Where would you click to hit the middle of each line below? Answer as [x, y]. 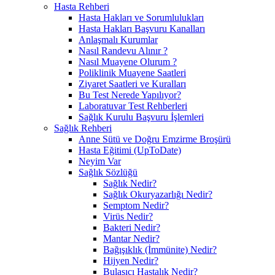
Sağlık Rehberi [83, 128]
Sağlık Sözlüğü [108, 172]
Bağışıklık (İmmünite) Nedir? [160, 249]
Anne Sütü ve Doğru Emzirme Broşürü [155, 139]
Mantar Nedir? [131, 238]
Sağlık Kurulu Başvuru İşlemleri [141, 117]
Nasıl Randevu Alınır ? [123, 50]
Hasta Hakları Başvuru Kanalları [142, 28]
